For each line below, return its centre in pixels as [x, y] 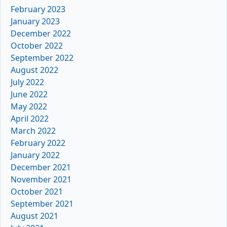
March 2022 [33, 130]
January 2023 [35, 21]
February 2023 [38, 9]
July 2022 [27, 82]
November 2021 [41, 179]
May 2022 [29, 106]
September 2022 [42, 58]
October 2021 [37, 191]
